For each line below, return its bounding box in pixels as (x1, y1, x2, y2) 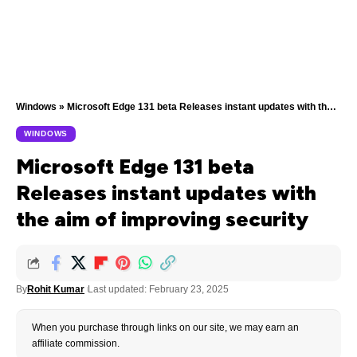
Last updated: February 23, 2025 (88, 284, 229, 295)
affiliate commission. (32, 338, 120, 349)
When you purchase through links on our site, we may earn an (32, 322, 299, 333)
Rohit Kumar (27, 284, 84, 295)
